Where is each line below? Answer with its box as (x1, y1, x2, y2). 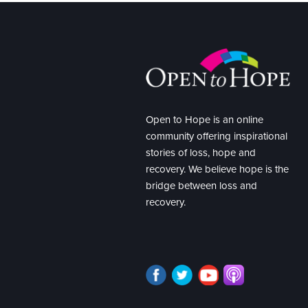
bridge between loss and (146, 179, 257, 192)
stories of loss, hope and (146, 146, 256, 159)
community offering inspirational (146, 130, 287, 143)
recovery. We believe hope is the (146, 163, 289, 176)
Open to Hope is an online (146, 113, 263, 126)
